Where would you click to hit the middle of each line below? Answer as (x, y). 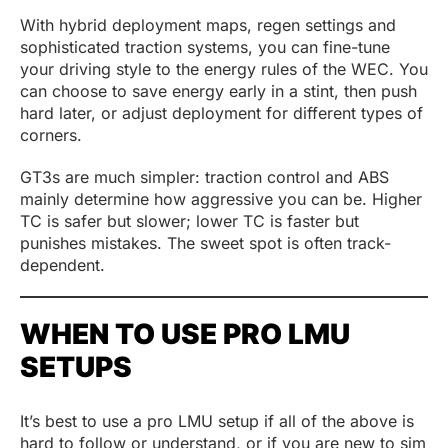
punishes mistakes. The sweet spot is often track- (205, 242)
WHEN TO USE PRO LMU (185, 333)
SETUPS (76, 366)
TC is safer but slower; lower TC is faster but (189, 220)
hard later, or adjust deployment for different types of (221, 112)
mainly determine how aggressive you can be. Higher (221, 198)
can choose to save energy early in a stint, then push (218, 90)
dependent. (62, 264)
